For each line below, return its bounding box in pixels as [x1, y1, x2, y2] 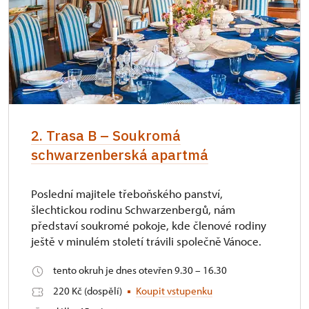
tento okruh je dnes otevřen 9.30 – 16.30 [53, 263, 227, 277]
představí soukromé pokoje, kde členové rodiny [31, 217, 266, 232]
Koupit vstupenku [136, 283, 212, 297]
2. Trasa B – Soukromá [31, 126, 181, 145]
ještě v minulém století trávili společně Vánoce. [31, 233, 261, 248]
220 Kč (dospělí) [53, 283, 124, 297]
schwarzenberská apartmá [31, 145, 208, 164]
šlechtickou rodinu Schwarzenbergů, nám [31, 201, 235, 217]
